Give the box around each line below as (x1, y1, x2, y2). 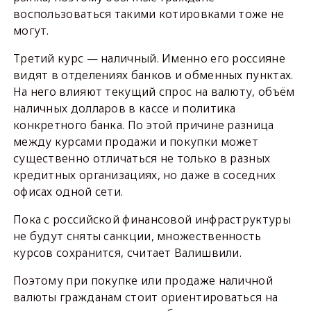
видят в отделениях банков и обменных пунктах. (12, 67, 294, 83)
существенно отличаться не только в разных (12, 150, 271, 166)
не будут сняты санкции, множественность (12, 228, 262, 244)
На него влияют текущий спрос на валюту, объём (12, 83, 295, 99)
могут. (12, 22, 49, 38)
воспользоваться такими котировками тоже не (12, 6, 285, 22)
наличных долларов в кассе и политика (12, 100, 236, 116)
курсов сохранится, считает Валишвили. (12, 244, 242, 260)
